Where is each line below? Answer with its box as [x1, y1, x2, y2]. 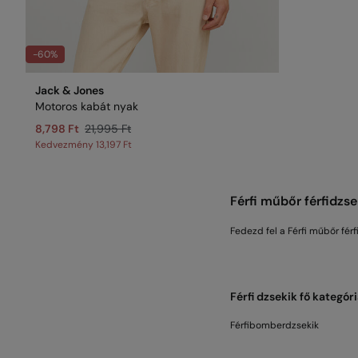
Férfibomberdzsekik [230, 319, 319, 332]
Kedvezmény [35, 138, 96, 151]
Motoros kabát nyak [35, 99, 138, 113]
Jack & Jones [35, 83, 104, 97]
